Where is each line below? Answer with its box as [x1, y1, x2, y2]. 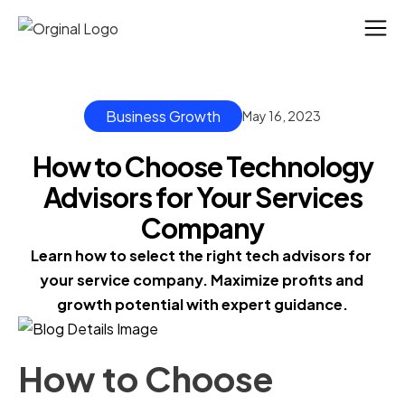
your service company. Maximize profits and [39, 270, 363, 290]
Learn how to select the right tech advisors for [31, 246, 372, 266]
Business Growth [106, 107, 221, 127]
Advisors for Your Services [42, 180, 363, 215]
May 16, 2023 [242, 108, 321, 125]
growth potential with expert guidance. [57, 295, 348, 315]
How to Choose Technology [32, 149, 373, 184]
